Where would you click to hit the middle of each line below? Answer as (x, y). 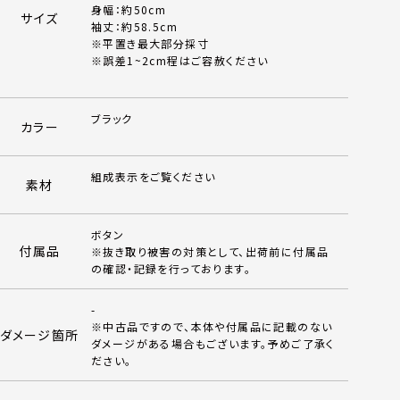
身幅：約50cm (129, 9)
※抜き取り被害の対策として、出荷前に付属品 (210, 251)
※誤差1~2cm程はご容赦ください (180, 60)
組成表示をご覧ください (154, 176)
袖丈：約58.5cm (134, 26)
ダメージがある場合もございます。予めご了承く (213, 343)
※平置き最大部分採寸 (150, 43)
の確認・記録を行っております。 (171, 268)
